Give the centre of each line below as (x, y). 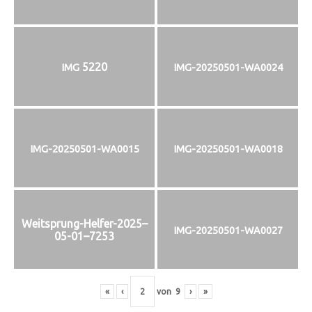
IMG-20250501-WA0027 (228, 230)
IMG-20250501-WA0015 (84, 149)
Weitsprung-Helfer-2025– (84, 223)
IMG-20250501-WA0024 (228, 67)
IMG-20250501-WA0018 (228, 149)
